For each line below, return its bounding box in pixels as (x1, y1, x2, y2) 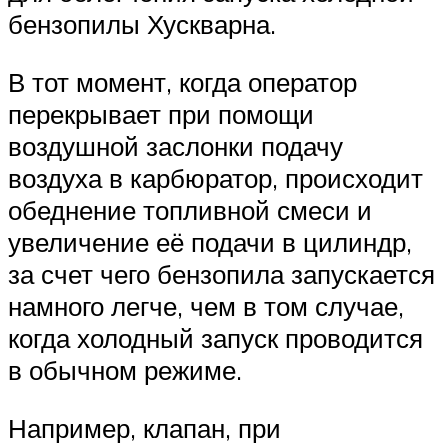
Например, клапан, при (8, 411, 281, 444)
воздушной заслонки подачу (8, 130, 343, 163)
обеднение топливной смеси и (8, 194, 372, 227)
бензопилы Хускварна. (8, 8, 276, 41)
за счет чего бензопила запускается (8, 258, 435, 291)
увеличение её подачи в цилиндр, (8, 226, 412, 259)
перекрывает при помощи (8, 98, 314, 131)
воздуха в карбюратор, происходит (8, 162, 423, 195)
